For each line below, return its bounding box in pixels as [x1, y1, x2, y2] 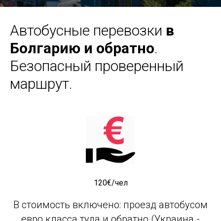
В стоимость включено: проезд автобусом [13, 198, 208, 211]
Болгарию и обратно [10, 39, 154, 57]
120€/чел [93, 178, 128, 187]
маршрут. [10, 74, 73, 92]
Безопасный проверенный [10, 57, 184, 74]
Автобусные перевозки [10, 21, 162, 39]
